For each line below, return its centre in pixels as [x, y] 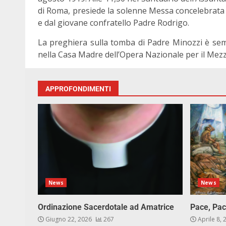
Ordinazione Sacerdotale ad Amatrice [106, 207]
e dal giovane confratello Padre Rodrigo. [114, 23]
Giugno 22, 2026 [69, 219]
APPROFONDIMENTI [78, 89]
